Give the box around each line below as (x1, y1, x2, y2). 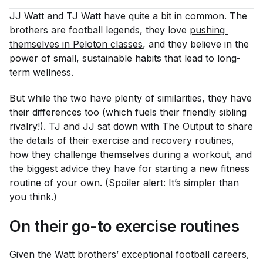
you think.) (9, 191, 57, 203)
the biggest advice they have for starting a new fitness (9, 163, 249, 174)
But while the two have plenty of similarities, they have (9, 92, 252, 104)
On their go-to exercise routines (9, 217, 244, 235)
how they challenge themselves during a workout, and (9, 149, 252, 160)
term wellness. (9, 66, 73, 78)
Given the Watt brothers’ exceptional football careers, (9, 248, 249, 260)
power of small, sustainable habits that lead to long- (9, 52, 241, 64)
